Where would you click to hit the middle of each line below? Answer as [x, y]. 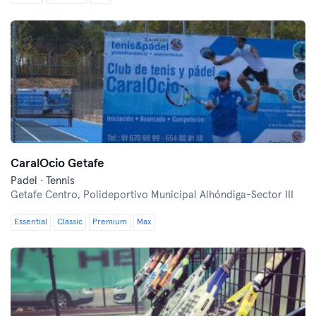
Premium [110, 222]
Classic [70, 222]
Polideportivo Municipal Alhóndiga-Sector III [188, 195]
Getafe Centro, [47, 195]
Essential [31, 222]
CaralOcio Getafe [57, 164]
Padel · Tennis [43, 181]
